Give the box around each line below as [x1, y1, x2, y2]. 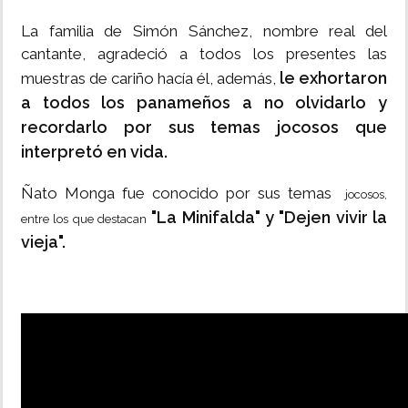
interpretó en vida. [21, 142, 171, 162]
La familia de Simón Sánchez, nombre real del [21, 22, 387, 41]
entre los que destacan [21, 212, 147, 227]
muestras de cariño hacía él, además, [21, 69, 280, 88]
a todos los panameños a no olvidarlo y [21, 93, 387, 113]
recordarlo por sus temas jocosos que [21, 117, 387, 138]
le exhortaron [280, 68, 387, 88]
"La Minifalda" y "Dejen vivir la [147, 208, 387, 228]
